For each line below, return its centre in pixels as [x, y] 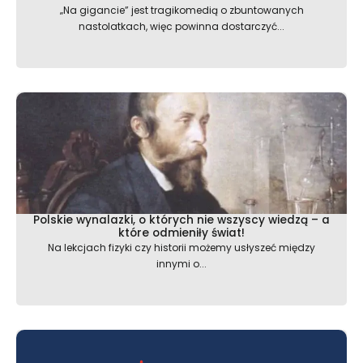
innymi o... [181, 263]
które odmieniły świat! [181, 233]
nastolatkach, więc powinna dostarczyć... [181, 26]
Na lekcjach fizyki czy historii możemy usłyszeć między [181, 247]
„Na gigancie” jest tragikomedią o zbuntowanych [181, 10]
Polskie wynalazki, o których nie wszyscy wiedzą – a [181, 220]
